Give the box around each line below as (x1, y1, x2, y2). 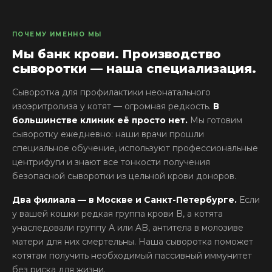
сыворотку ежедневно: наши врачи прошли (12, 129, 204, 140)
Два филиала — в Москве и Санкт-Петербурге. (12, 194, 237, 205)
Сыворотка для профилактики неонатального (12, 87, 211, 98)
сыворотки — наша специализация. (12, 61, 256, 76)
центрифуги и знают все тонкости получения (12, 157, 210, 168)
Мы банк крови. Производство (12, 47, 221, 61)
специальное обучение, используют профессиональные (12, 143, 258, 154)
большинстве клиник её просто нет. (12, 115, 188, 126)
